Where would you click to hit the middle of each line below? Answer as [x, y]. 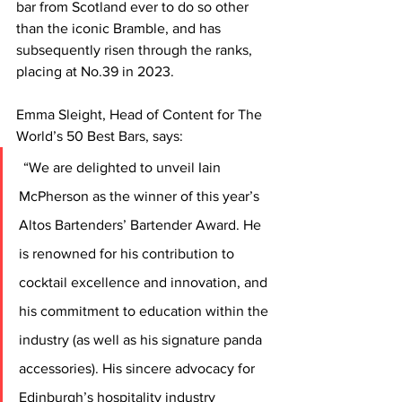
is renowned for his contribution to [128, 254]
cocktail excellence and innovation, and [145, 283]
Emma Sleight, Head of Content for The [141, 115]
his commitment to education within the [145, 311]
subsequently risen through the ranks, [136, 50]
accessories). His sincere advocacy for [139, 369]
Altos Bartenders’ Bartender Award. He [142, 225]
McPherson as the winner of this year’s [141, 197]
